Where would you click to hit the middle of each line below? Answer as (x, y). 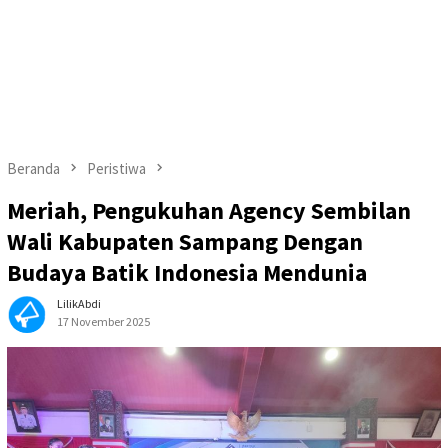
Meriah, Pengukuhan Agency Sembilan (209, 211)
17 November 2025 (103, 322)
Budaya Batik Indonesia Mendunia (187, 273)
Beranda (33, 168)
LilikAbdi (79, 304)
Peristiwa (116, 168)
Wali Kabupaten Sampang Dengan (185, 242)
